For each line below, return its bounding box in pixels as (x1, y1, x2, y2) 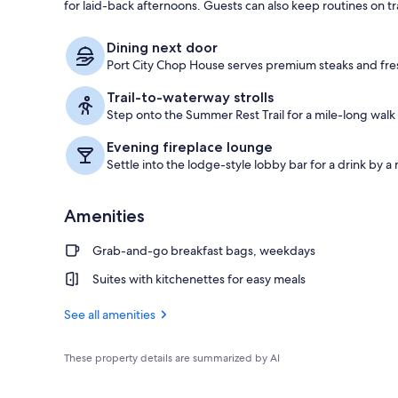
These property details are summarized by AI (64, 350, 280, 365)
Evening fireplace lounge (107, 138, 273, 155)
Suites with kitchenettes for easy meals (92, 270, 306, 287)
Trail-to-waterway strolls (107, 88, 274, 106)
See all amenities (64, 306, 155, 322)
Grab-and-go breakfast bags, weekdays (92, 242, 315, 259)
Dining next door (107, 38, 218, 56)
